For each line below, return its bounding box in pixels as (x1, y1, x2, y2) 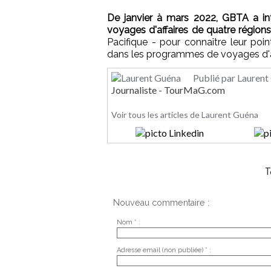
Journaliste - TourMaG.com (111, 83, 225, 96)
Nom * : (116, 218, 140, 227)
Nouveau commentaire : (113, 197, 209, 207)
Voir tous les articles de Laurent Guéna (111, 109, 258, 120)
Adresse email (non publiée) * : (116, 246, 211, 255)
